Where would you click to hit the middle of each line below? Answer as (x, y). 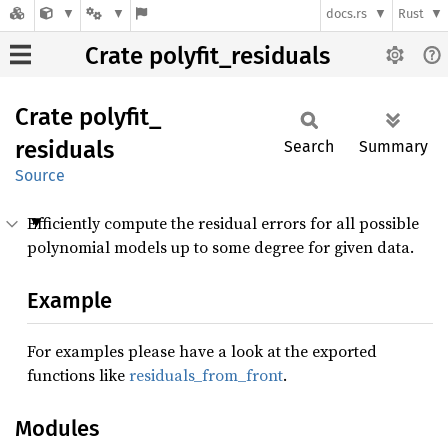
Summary (393, 146)
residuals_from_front (206, 375)
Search (309, 146)
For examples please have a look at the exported (202, 351)
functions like (78, 375)
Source (40, 175)
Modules (57, 428)
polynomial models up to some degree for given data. (220, 247)
